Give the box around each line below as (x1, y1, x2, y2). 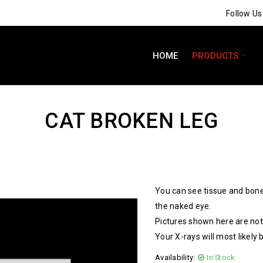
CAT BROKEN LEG (45, 109, 218, 133)
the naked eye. (155, 201, 211, 211)
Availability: (155, 253, 195, 262)
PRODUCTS (192, 50, 238, 61)
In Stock (207, 253, 235, 262)
